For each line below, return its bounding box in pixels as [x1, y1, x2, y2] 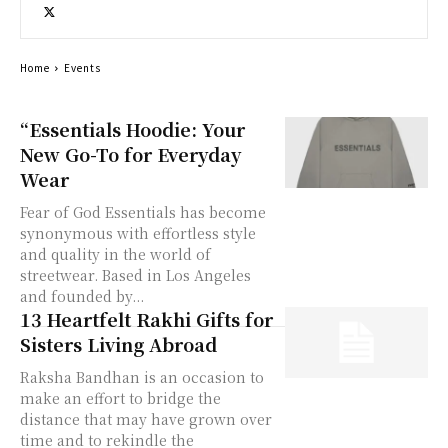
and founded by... [20, 285, 144, 306]
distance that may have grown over [20, 408, 272, 429]
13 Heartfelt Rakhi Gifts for [20, 305, 273, 332]
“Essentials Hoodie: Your [20, 115, 245, 142]
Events [64, 59, 101, 75]
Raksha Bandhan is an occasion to [20, 366, 264, 387]
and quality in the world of [20, 243, 211, 264]
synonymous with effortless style [20, 222, 256, 243]
